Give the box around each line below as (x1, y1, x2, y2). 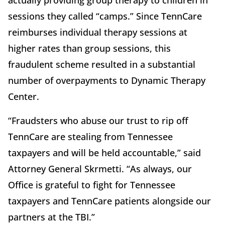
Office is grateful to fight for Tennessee (8, 179, 175, 191)
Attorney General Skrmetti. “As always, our (8, 163, 192, 175)
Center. (8, 90, 39, 103)
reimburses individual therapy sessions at (8, 26, 187, 39)
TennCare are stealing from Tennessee (8, 131, 173, 143)
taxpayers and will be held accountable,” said (8, 147, 201, 159)
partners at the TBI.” (8, 211, 95, 223)
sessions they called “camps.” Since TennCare (8, 10, 202, 23)
